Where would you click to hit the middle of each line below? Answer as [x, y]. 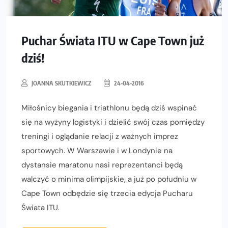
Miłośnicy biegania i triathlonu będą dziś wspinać [109, 108]
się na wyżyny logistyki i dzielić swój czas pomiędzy [113, 122]
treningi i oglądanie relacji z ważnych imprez [100, 137]
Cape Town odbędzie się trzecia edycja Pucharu [107, 194]
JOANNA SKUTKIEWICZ [61, 83]
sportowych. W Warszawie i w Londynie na [97, 151]
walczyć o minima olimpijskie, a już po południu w [109, 179]
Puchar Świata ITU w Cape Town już [113, 40]
